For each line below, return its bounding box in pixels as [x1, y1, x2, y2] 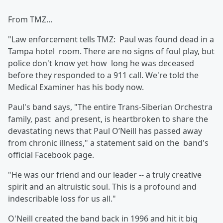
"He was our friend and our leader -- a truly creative [8, 169, 202, 180]
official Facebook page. [8, 149, 94, 160]
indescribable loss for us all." [8, 193, 116, 204]
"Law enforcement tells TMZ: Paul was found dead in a [8, 34, 214, 45]
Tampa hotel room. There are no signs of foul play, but [8, 46, 215, 57]
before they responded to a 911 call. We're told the [8, 70, 199, 81]
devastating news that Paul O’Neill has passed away [8, 125, 202, 136]
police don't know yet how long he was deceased [8, 58, 194, 69]
